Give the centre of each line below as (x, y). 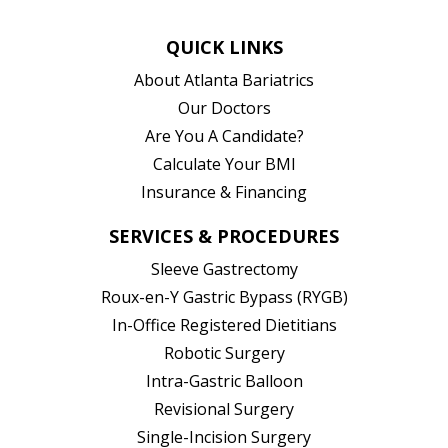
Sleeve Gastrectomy (224, 269)
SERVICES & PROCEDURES (224, 236)
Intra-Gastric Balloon (224, 381)
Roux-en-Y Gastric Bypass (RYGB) (224, 297)
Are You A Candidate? (224, 136)
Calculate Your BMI (224, 164)
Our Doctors (224, 108)
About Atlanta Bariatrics (224, 80)
